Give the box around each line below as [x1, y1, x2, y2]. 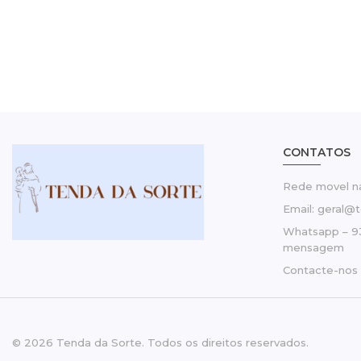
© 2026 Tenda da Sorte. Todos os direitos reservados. [12, 335, 309, 349]
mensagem [283, 241, 344, 254]
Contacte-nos [283, 263, 358, 276]
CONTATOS [283, 145, 351, 160]
